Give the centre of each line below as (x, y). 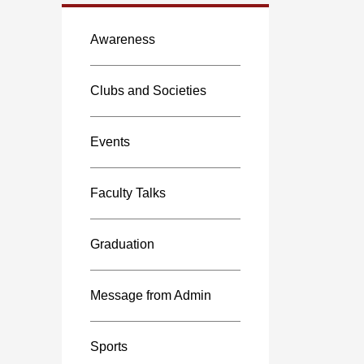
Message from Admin (151, 295)
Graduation (122, 244)
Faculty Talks (128, 193)
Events (110, 142)
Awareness (123, 39)
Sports (109, 347)
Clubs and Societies (148, 91)
